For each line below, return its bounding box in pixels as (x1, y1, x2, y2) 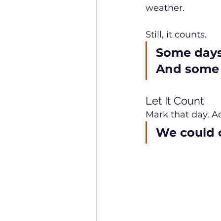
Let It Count (146, 94, 204, 108)
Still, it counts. (146, 29, 207, 40)
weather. (146, 2, 184, 14)
